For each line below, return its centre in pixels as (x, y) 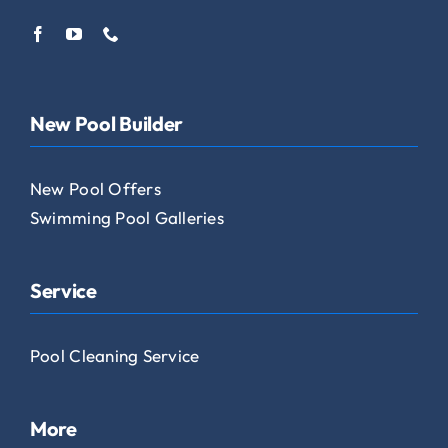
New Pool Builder (106, 124)
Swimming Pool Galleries (126, 218)
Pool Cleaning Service (114, 356)
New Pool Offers (95, 189)
